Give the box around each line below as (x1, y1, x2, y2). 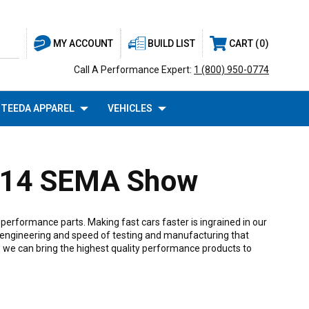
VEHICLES (107, 103, 152, 114)
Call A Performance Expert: (74, 64, 194, 76)
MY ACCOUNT (53, 38, 113, 49)
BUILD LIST (148, 37, 195, 49)
